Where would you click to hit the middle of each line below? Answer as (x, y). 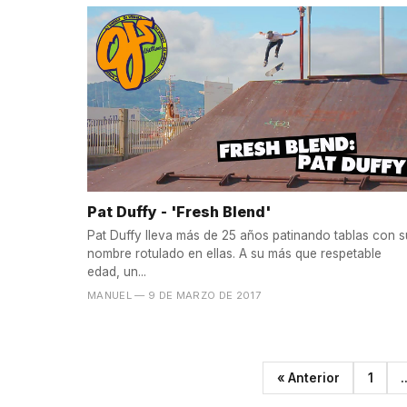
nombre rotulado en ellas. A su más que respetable (234, 254)
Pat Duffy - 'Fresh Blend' (179, 211)
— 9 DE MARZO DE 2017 (198, 296)
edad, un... (117, 272)
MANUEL (110, 296)
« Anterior (308, 377)
